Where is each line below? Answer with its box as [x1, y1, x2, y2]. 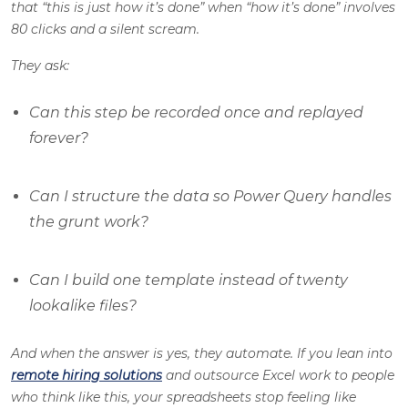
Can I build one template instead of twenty [29, 271, 348, 290]
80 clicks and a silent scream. [11, 21, 199, 38]
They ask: [11, 57, 69, 75]
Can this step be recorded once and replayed [29, 104, 363, 122]
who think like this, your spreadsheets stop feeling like [11, 389, 356, 406]
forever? [29, 129, 88, 148]
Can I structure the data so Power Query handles [29, 188, 392, 206]
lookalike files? [29, 297, 137, 315]
